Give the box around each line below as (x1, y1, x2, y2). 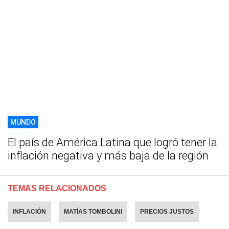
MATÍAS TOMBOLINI (64, 208, 122, 216)
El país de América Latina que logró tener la (8, 136, 217, 149)
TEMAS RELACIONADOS (8, 184, 106, 193)
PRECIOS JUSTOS (140, 208, 194, 216)
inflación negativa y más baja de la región (8, 149, 209, 163)
